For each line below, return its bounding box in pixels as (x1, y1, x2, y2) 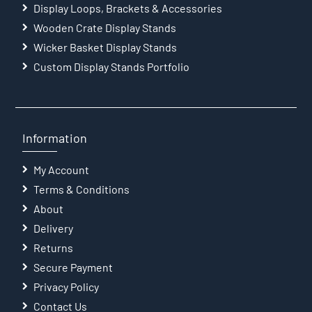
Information (22, 130, 88, 146)
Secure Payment (33, 260, 114, 274)
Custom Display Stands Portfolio (33, 60, 190, 74)
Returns (33, 241, 74, 255)
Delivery (33, 221, 74, 235)
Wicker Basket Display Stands (33, 40, 178, 54)
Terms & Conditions (33, 182, 130, 196)
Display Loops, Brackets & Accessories (33, 1, 223, 15)
